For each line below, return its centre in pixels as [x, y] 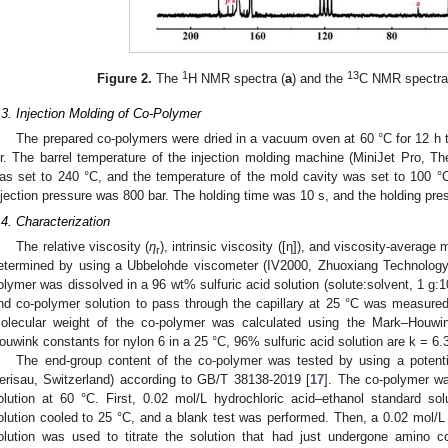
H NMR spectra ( [237, 78]
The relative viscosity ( [82, 247]
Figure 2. [125, 78]
